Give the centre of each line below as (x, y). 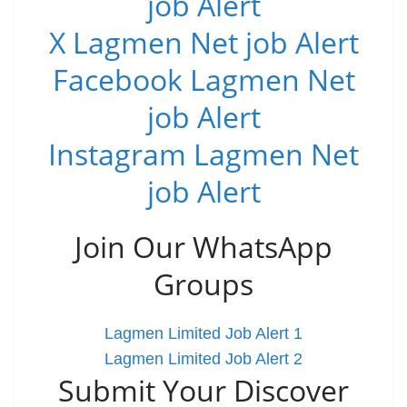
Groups (203, 284)
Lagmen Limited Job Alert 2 (203, 359)
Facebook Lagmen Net (203, 79)
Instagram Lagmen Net (203, 154)
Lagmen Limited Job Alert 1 (203, 333)
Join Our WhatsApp (203, 247)
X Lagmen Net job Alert (203, 42)
